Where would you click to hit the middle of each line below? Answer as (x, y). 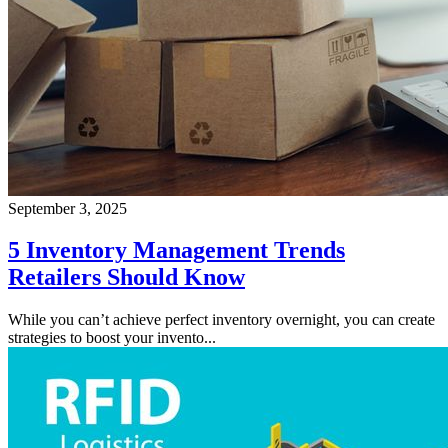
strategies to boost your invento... (112, 338)
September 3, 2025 (67, 208)
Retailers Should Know (126, 277)
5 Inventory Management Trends (176, 250)
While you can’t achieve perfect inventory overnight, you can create (221, 320)
